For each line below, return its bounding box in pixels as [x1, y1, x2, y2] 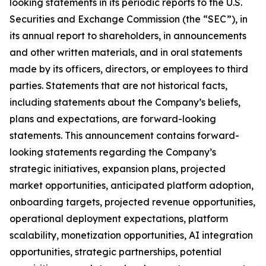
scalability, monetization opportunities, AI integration [9, 229, 253, 242]
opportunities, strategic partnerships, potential [9, 246, 221, 258]
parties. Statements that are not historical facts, [9, 80, 227, 92]
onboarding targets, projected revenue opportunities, [9, 196, 255, 208]
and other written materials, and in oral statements [9, 46, 242, 59]
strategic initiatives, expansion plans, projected [9, 163, 226, 175]
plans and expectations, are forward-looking [9, 113, 216, 125]
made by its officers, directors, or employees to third [9, 63, 248, 75]
